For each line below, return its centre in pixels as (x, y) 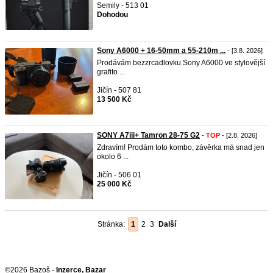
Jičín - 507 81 (119, 90)
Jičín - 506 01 (119, 175)
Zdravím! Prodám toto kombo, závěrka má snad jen (181, 147)
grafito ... (111, 72)
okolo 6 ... (113, 157)
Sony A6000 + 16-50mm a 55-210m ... (161, 51)
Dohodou (112, 15)
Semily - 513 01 (123, 5)
